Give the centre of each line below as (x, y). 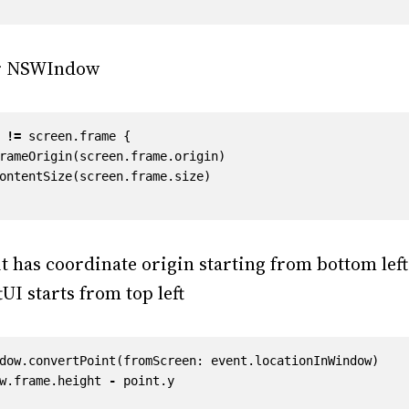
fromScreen (160, 361)
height (79, 381)
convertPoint (72, 361)
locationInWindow (313, 361)
